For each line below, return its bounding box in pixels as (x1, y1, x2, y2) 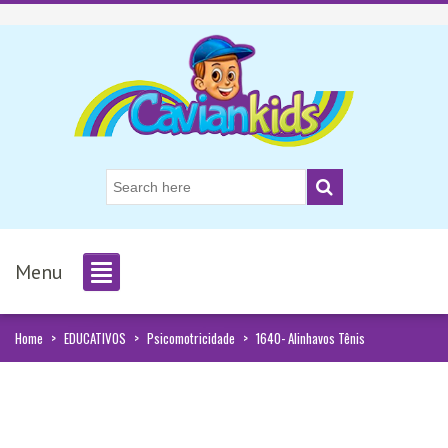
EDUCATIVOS (64, 328, 126, 349)
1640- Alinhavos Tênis (256, 328, 365, 349)
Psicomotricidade (147, 328, 235, 349)
